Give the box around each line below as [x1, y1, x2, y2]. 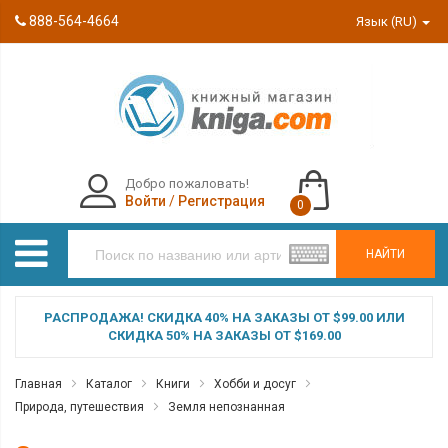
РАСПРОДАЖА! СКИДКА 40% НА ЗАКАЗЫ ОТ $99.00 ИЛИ [43, 310, 405, 325]
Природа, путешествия [15, 400, 144, 414]
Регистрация [177, 193, 265, 209]
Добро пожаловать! [124, 176, 249, 191]
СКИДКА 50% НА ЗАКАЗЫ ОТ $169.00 [107, 328, 341, 343]
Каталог [86, 377, 132, 391]
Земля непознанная [168, 400, 285, 414]
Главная [15, 377, 62, 391]
